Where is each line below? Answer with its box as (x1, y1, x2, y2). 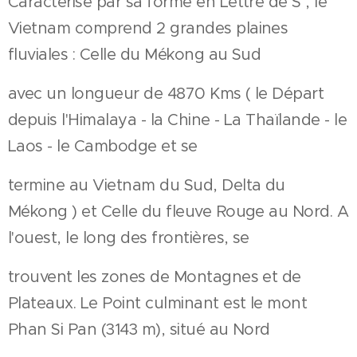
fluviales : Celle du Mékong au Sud (8, 45, 261, 65)
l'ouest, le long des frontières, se (8, 228, 249, 249)
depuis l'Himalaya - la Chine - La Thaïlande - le (8, 110, 347, 131)
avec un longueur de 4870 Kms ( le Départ (8, 84, 324, 104)
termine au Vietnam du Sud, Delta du (8, 175, 285, 196)
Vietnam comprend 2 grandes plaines (8, 18, 288, 39)
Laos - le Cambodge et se (8, 136, 198, 157)
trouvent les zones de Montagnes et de (8, 267, 301, 288)
